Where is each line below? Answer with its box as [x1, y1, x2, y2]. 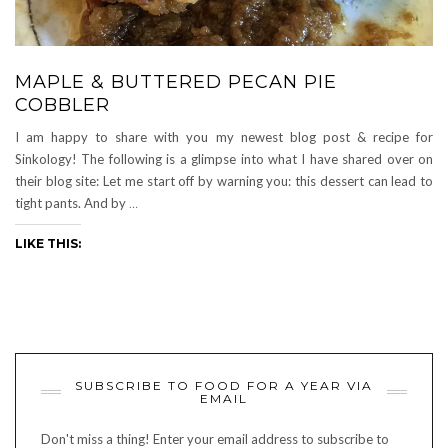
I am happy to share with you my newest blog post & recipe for [15, 128, 433, 145]
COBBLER [15, 93, 110, 116]
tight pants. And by [15, 194, 129, 211]
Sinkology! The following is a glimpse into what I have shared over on [15, 150, 433, 167]
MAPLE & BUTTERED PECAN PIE [15, 70, 337, 93]
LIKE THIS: [15, 235, 81, 251]
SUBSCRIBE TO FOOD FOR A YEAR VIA [75, 377, 373, 393]
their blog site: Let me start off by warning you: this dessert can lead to [15, 172, 433, 189]
